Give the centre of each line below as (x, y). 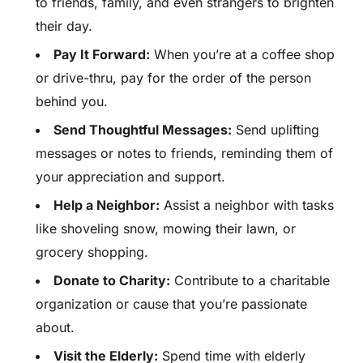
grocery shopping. (92, 252)
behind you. (72, 102)
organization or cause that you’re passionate (171, 304)
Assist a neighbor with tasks (247, 205)
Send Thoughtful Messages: (143, 130)
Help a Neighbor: (107, 205)
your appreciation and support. (130, 177)
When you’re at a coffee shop (242, 55)
